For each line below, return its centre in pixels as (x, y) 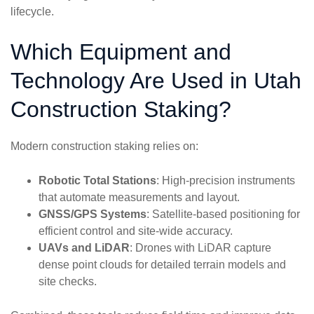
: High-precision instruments (226, 181)
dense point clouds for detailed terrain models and (162, 265)
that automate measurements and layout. (139, 198)
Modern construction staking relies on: (104, 146)
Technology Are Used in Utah (156, 81)
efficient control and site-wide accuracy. (136, 231)
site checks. (68, 282)
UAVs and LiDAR (84, 248)
